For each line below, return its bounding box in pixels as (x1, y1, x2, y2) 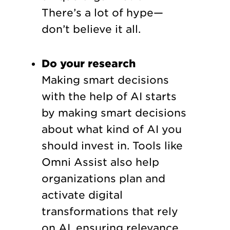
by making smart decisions (41, 106, 186, 119)
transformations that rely (41, 205, 178, 218)
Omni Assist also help (41, 156, 159, 168)
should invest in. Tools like (41, 139, 183, 152)
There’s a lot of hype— (41, 6, 163, 19)
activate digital (41, 188, 123, 201)
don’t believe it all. (41, 23, 141, 35)
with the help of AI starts (41, 90, 177, 103)
